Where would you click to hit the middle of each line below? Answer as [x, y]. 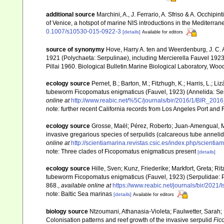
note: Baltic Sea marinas [80, 194]
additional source [70, 15]
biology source [67, 211]
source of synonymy [75, 49]
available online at [86, 185]
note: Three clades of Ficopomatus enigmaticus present [122, 151]
